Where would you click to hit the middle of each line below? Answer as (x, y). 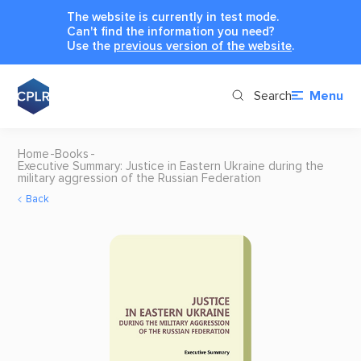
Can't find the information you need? (171, 31)
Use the (90, 46)
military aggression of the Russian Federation (139, 178)
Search (272, 96)
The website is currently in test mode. (173, 17)
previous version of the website (203, 46)
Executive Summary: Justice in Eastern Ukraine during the (170, 166)
